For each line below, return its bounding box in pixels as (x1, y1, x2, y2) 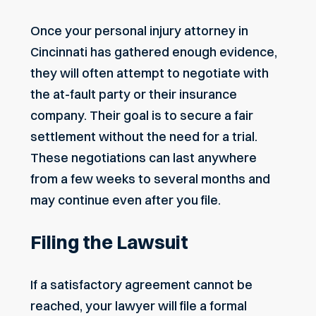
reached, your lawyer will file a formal (30, 297, 247, 314)
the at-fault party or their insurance (30, 86, 237, 103)
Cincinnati (30, 44, 87, 61)
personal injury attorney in (95, 23, 248, 39)
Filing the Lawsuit (30, 231, 188, 255)
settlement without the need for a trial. (30, 128, 257, 145)
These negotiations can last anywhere (30, 150, 257, 166)
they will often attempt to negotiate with (30, 65, 269, 82)
